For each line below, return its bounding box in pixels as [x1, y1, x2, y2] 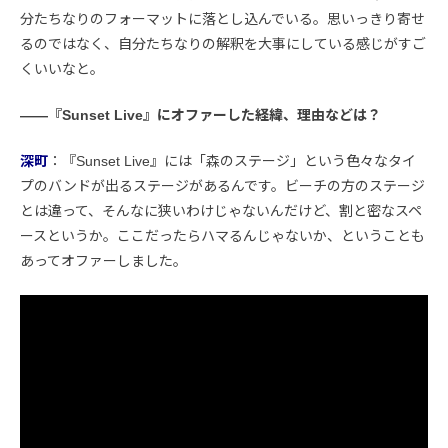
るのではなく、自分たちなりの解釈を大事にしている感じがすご [20, 36, 426, 53]
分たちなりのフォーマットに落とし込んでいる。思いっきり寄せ [20, 11, 425, 28]
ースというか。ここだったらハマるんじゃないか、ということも [20, 228, 425, 245]
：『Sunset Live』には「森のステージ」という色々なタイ [48, 153, 416, 170]
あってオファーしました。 [20, 253, 187, 270]
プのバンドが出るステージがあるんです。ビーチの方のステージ [20, 178, 425, 195]
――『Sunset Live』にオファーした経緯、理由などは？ [20, 107, 381, 124]
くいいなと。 [20, 61, 104, 78]
